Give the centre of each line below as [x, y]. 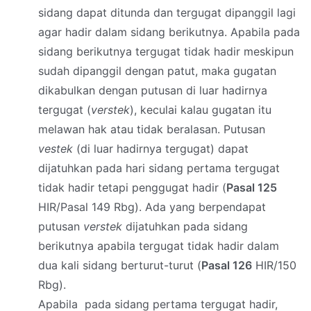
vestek [57, 149]
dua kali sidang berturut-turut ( [120, 266]
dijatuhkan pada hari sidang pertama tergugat [159, 168]
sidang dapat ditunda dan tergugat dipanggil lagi [167, 13]
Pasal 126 [227, 266]
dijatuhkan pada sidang [187, 227]
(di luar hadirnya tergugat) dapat [162, 149]
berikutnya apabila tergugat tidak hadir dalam [159, 246]
